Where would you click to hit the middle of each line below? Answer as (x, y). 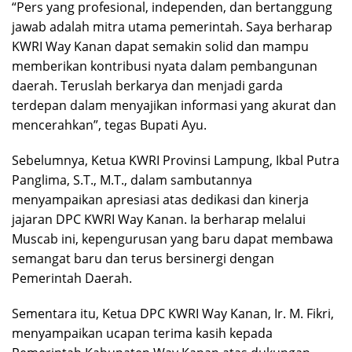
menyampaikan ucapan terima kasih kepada (142, 333)
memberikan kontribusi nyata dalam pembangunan (165, 66)
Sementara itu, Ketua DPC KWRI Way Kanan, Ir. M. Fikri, (173, 313)
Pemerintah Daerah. (72, 278)
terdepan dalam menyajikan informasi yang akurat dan (174, 105)
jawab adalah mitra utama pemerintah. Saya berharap (172, 26)
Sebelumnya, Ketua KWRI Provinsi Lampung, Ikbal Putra (176, 160)
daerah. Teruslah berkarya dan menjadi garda (147, 85)
